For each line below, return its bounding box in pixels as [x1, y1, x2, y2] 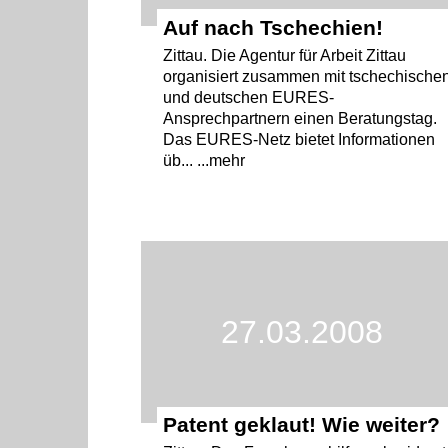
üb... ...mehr [163, 151, 246, 169]
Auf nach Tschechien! [163, 15, 384, 39]
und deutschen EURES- [163, 88, 335, 106]
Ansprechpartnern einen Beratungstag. [163, 109, 438, 127]
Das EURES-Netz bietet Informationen [163, 130, 436, 148]
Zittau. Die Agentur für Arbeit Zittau [163, 46, 407, 64]
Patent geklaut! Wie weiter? [163, 413, 441, 437]
